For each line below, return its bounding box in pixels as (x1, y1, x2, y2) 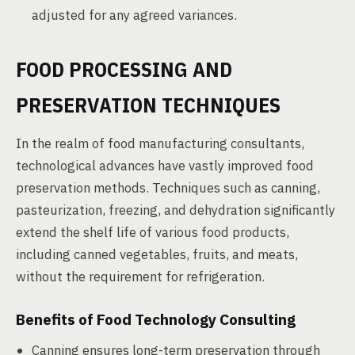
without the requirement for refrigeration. (16, 268, 265, 285)
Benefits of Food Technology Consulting (16, 310, 296, 329)
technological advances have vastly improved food (16, 157, 314, 174)
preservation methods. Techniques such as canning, (16, 179, 320, 197)
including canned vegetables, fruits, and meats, (16, 246, 298, 263)
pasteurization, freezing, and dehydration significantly (16, 201, 335, 219)
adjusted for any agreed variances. (32, 6, 237, 24)
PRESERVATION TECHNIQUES (16, 91, 281, 118)
